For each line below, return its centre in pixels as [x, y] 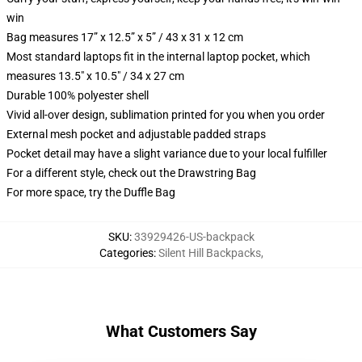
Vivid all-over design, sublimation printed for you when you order [166, 115]
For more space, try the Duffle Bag [91, 192]
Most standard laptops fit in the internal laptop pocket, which [158, 57]
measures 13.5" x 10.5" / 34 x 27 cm [95, 76]
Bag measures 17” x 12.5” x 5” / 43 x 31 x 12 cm [125, 37]
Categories [126, 253]
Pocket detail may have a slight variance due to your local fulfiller [167, 154]
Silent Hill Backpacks [209, 253]
